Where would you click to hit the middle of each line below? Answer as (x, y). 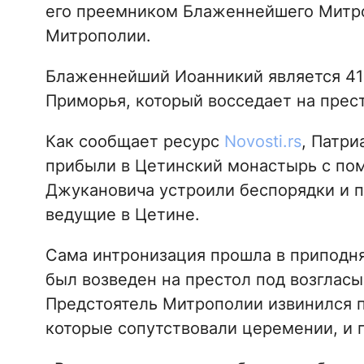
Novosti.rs (262, 141)
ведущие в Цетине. (122, 214)
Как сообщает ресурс (134, 141)
